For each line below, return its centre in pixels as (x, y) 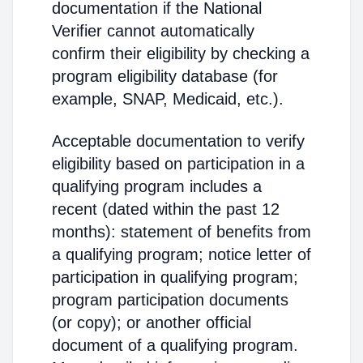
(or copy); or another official (152, 322)
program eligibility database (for (165, 76)
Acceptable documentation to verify (178, 141)
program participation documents (170, 300)
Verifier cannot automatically (153, 31)
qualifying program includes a (157, 186)
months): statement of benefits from (181, 232)
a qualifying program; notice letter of (181, 254)
